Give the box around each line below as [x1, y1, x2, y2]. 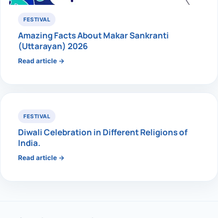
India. [18, 137, 40, 149]
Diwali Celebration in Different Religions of [18, 127, 187, 138]
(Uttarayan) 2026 [18, 40, 88, 52]
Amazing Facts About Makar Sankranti [18, 30, 169, 41]
